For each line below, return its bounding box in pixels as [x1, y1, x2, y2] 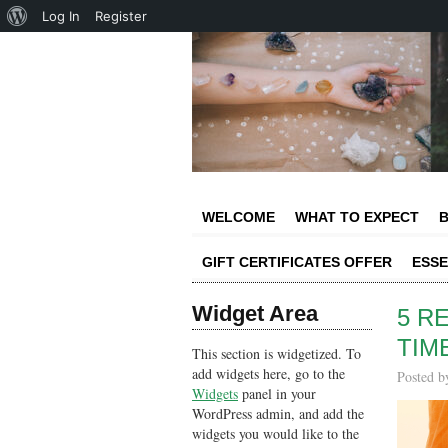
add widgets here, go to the [192, 364, 345, 383]
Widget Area [192, 301, 318, 326]
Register [95, 8, 147, 24]
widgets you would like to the [192, 424, 359, 443]
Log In [42, 8, 80, 24]
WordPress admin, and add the [192, 404, 364, 423]
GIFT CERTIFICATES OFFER [202, 254, 392, 270]
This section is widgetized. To [192, 344, 361, 363]
